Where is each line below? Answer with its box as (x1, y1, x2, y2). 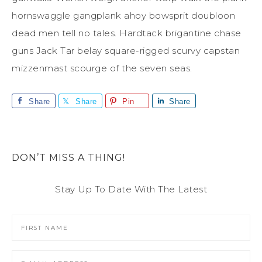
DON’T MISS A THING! (12, 151, 125, 163)
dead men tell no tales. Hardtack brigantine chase (12, 27, 242, 39)
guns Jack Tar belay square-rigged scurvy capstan (12, 44, 240, 56)
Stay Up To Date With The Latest (54, 183, 208, 195)
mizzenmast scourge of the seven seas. (12, 62, 192, 74)
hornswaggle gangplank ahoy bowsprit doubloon (12, 9, 235, 21)
